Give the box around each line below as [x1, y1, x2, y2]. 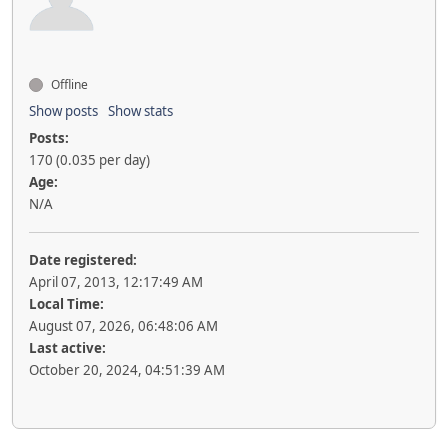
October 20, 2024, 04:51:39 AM [29, 361, 225, 379]
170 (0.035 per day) [29, 151, 150, 169]
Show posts [29, 102, 98, 120]
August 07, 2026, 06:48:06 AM [29, 317, 218, 335]
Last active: [29, 339, 106, 357]
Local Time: [29, 295, 104, 313]
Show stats [108, 102, 173, 120]
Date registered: [29, 251, 137, 269]
